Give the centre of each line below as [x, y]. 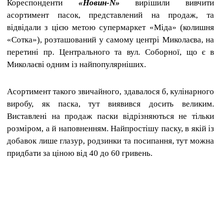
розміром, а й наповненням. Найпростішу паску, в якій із [110, 128]
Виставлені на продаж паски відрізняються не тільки [110, 116]
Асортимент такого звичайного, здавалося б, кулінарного [110, 91]
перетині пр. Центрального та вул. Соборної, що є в [110, 52]
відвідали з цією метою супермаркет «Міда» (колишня [110, 27]
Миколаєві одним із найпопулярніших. [76, 64]
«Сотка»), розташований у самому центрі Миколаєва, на [110, 39]
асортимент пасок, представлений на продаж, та [110, 15]
